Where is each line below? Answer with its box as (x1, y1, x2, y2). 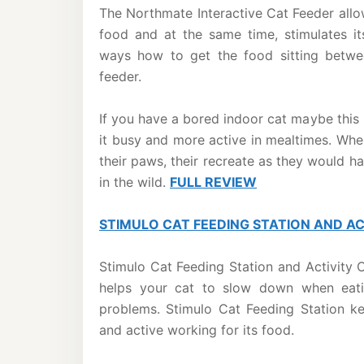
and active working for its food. (99, 322, 294, 338)
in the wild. (99, 174, 170, 190)
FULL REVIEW (170, 174, 257, 190)
